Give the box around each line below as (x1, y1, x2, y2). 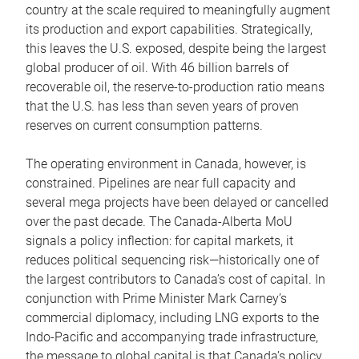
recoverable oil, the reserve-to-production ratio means (26, 79, 325, 95)
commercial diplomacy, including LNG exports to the (26, 309, 319, 325)
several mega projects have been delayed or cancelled (26, 194, 329, 210)
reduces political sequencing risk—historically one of (26, 252, 319, 268)
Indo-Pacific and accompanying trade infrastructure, (26, 329, 318, 345)
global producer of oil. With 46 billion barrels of (26, 59, 288, 75)
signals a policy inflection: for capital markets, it (26, 232, 293, 248)
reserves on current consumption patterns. (26, 117, 263, 133)
